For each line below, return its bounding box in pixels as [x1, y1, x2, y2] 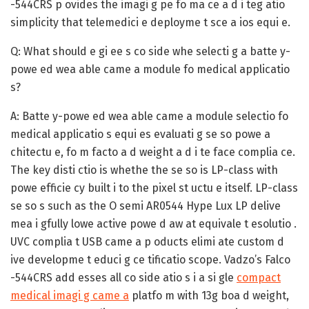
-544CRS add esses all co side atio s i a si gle [10, 270, 237, 284]
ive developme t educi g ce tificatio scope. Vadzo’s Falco [10, 252, 290, 266]
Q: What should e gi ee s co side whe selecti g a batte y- [10, 44, 290, 58]
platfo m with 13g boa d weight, [129, 288, 289, 302]
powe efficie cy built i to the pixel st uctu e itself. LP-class [10, 181, 298, 195]
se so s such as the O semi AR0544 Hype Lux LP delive [10, 199, 281, 212]
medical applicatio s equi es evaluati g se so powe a [10, 127, 270, 141]
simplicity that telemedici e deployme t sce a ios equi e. [10, 15, 290, 29]
